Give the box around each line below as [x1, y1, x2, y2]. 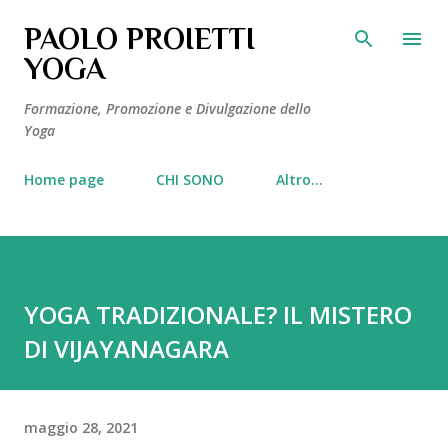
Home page [24, 170, 104, 189]
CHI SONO [156, 170, 224, 189]
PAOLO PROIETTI [24, 22, 255, 56]
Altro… [276, 170, 323, 189]
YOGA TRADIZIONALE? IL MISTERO [24, 298, 412, 331]
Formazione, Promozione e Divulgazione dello [24, 99, 311, 118]
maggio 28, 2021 [24, 417, 138, 437]
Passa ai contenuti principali [132, 16, 320, 34]
